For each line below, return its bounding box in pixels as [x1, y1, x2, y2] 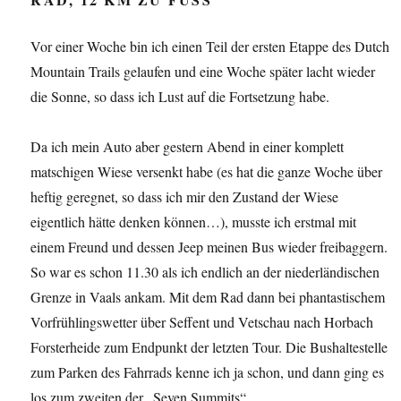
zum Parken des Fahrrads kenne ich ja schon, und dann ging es [30, 362, 385, 381]
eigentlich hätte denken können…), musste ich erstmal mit [30, 211, 357, 231]
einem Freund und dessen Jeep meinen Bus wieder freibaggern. [30, 236, 388, 256]
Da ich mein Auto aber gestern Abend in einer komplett [30, 136, 345, 156]
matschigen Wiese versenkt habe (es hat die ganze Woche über [30, 161, 383, 181]
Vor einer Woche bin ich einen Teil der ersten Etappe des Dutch [30, 36, 390, 55]
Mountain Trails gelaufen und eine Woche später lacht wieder [30, 61, 376, 81]
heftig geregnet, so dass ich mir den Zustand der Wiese [30, 186, 339, 206]
